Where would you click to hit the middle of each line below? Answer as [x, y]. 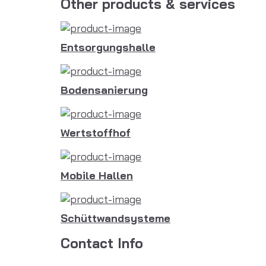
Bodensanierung [104, 90]
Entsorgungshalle [108, 47]
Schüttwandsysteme [115, 218]
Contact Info [102, 243]
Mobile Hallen [97, 175]
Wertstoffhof [96, 132]
